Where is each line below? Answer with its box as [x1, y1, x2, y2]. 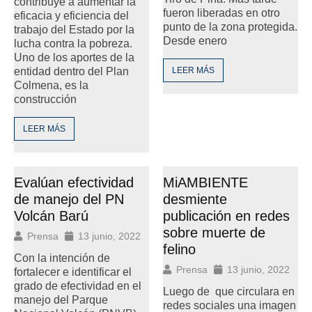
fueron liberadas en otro [163, 6, 280, 19]
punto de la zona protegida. [163, 20, 297, 33]
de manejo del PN [14, 191, 124, 207]
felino [163, 241, 196, 257]
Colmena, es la [14, 79, 88, 91]
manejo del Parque [14, 293, 108, 306]
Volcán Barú [14, 208, 88, 224]
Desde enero [163, 34, 227, 47]
